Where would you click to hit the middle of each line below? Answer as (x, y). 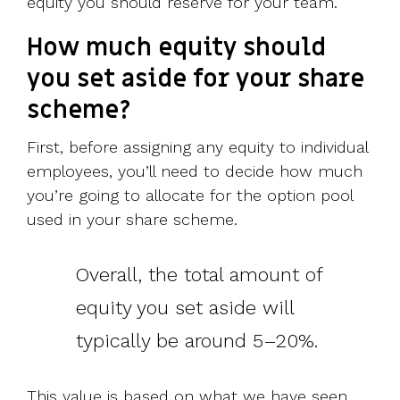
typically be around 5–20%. (197, 341)
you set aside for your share (196, 79)
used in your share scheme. (132, 220)
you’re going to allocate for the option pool (190, 196)
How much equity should (176, 48)
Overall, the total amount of (199, 275)
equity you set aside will (185, 308)
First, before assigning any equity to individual (197, 147)
